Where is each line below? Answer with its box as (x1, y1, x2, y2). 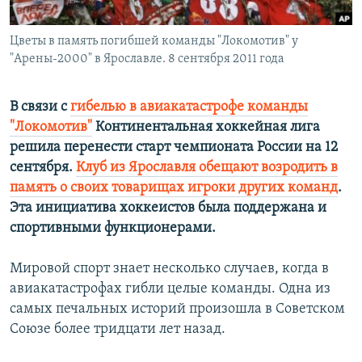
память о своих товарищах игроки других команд (10, 180, 338, 196)
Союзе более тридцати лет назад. (10, 322, 225, 338)
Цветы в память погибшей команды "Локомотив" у (10, 35, 298, 48)
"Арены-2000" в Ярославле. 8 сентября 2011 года (10, 53, 284, 66)
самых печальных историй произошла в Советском (10, 301, 345, 318)
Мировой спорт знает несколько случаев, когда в (10, 261, 329, 277)
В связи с (10, 99, 70, 116)
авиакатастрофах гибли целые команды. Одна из (10, 281, 330, 297)
